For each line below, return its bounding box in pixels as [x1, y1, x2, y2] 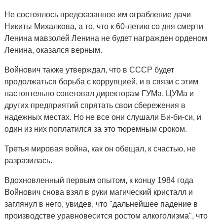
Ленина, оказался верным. [4, 46, 102, 54]
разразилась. [4, 156, 52, 165]
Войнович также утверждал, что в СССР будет [4, 66, 174, 74]
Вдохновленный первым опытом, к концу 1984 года [4, 176, 193, 184]
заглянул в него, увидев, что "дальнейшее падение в [4, 200, 198, 208]
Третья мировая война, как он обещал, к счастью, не [4, 145, 196, 153]
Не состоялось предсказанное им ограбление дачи [4, 10, 191, 19]
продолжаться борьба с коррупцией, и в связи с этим [4, 77, 198, 86]
